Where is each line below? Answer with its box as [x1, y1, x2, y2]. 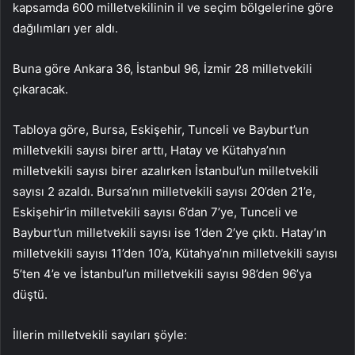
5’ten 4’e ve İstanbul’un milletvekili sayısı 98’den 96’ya [13, 266, 311, 282]
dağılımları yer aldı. [13, 21, 118, 36]
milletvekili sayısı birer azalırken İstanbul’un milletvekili [13, 163, 319, 179]
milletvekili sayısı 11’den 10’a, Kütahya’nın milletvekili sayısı [13, 246, 338, 261]
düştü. [13, 287, 48, 303]
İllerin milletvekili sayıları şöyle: [13, 327, 187, 343]
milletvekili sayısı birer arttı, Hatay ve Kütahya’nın [13, 143, 286, 158]
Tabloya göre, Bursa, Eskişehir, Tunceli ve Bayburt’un [13, 122, 309, 138]
